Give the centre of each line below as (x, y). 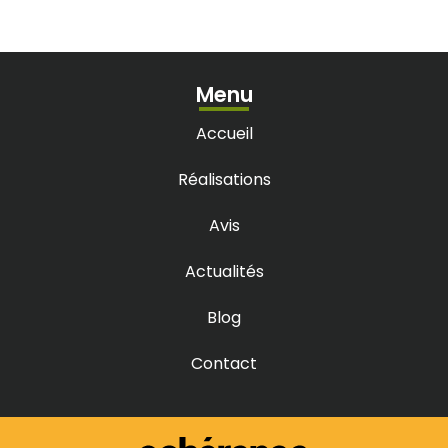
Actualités (224, 272)
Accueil (224, 134)
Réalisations (224, 180)
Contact (224, 364)
